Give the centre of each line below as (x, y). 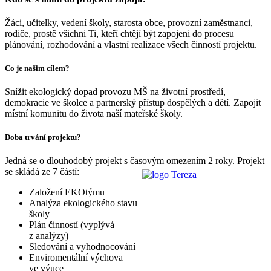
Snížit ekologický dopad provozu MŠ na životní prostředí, (115, 92)
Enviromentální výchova (76, 258)
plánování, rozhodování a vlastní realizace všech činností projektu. (131, 44)
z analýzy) (49, 236)
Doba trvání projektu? (43, 137)
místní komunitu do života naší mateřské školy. (94, 114)
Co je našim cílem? (37, 68)
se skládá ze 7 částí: (42, 172)
